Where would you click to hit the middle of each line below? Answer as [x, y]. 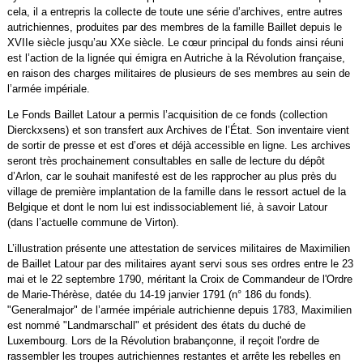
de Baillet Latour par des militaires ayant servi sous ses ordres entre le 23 [180, 263]
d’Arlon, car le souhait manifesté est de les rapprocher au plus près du [171, 176]
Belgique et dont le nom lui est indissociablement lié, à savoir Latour [167, 207]
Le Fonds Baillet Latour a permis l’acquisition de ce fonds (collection [167, 114]
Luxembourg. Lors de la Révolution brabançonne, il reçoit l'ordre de [163, 340]
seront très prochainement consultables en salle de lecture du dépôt [166, 160]
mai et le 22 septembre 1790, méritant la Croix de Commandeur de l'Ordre [179, 279]
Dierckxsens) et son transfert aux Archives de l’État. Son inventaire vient [178, 130]
